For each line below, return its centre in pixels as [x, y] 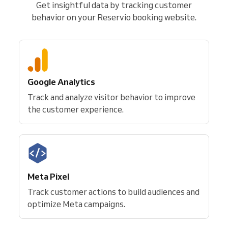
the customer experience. [76, 109]
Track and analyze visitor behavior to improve [111, 97]
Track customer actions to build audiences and [113, 192]
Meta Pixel [48, 176]
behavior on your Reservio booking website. [114, 17]
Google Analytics [61, 82]
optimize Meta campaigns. [76, 204]
